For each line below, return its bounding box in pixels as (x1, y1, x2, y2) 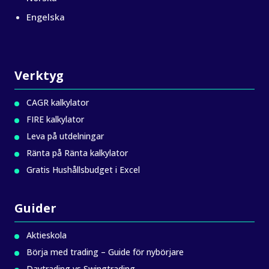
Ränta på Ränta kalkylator (26, 147, 128, 159)
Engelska (26, 11, 65, 23)
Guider (14, 200, 56, 216)
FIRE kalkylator (26, 113, 84, 125)
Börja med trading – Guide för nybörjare (26, 246, 184, 258)
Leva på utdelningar (26, 130, 104, 142)
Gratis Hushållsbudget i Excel (26, 164, 140, 175)
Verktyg (14, 67, 64, 83)
